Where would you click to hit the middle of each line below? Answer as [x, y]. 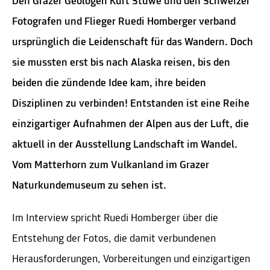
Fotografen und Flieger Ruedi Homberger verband [124, 22]
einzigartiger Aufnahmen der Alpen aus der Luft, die [130, 125]
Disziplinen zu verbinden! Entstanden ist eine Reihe [131, 104]
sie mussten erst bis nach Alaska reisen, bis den [121, 63]
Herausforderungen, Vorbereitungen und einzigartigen [131, 260]
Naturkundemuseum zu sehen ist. [89, 186]
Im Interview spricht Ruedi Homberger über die [115, 219]
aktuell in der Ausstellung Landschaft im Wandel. [125, 145]
